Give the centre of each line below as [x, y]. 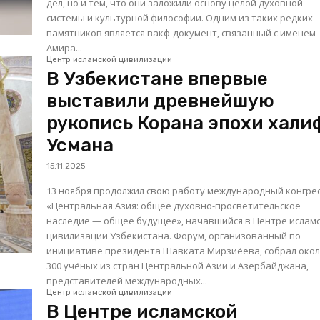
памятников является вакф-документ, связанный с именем [181, 33]
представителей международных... [127, 281]
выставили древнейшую [161, 101]
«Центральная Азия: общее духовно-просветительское [174, 206]
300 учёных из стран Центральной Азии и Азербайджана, [178, 266]
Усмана [80, 146]
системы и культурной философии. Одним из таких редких [180, 18]
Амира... [65, 48]
